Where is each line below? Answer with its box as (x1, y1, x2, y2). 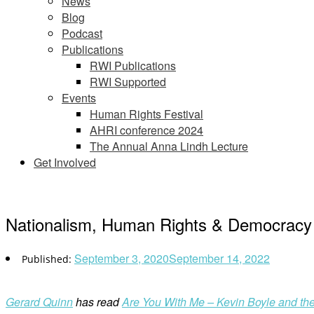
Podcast (62, 25, 102, 41)
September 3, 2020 (74, 250, 169, 266)
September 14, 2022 (169, 250, 270, 266)
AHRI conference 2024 (90, 122, 203, 138)
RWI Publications (90, 57, 176, 74)
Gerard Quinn (6, 293, 73, 310)
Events (62, 90, 96, 106)
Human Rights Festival (90, 106, 203, 122)
